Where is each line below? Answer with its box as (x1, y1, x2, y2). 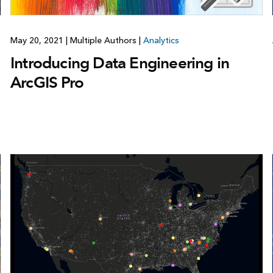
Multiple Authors (67, 35, 139, 46)
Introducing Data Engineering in (10, 52, 230, 73)
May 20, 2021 (10, 35, 66, 46)
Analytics (143, 35, 179, 46)
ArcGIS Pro (10, 72, 83, 92)
